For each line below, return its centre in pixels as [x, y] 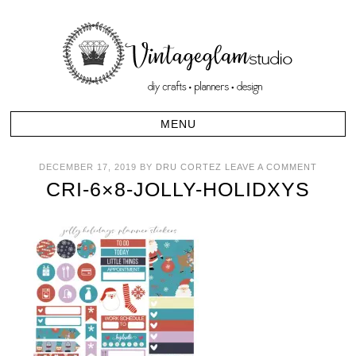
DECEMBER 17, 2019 [88, 167]
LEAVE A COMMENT [271, 167]
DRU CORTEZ [189, 167]
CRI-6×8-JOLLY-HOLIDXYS [178, 189]
